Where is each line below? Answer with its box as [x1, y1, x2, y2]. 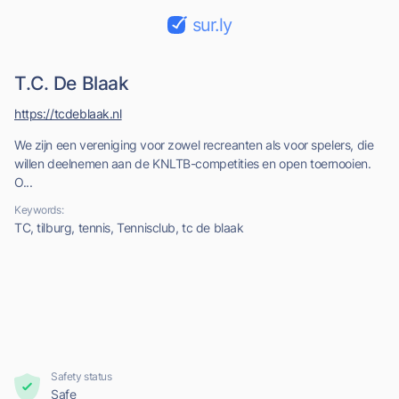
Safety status [51, 370, 112, 383]
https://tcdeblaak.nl [14, 106, 122, 121]
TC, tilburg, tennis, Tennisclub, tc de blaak [14, 220, 244, 235]
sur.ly [192, 14, 232, 36]
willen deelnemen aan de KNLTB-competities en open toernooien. [14, 156, 371, 171]
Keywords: [14, 203, 64, 216]
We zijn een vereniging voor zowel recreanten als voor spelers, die [14, 137, 374, 152]
